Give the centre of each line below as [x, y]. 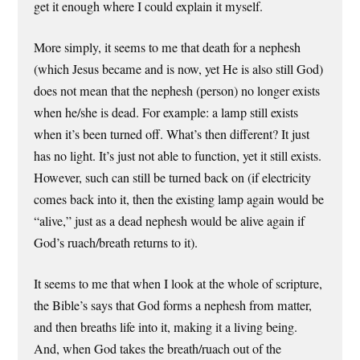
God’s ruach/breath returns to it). [116, 242]
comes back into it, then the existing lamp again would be [179, 199]
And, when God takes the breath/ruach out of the [158, 349]
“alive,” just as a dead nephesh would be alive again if [170, 221]
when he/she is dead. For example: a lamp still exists [166, 112]
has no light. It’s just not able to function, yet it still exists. [178, 155]
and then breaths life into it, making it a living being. [166, 327]
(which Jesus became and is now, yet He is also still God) [179, 69]
